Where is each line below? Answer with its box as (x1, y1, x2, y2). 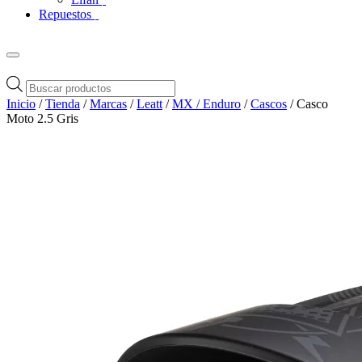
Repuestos (39, 6, 95, 21)
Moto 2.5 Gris (6, 111, 78, 125)
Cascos (250, 96, 287, 111)
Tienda (45, 96, 80, 111)
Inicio (6, 96, 36, 111)
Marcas (90, 96, 127, 111)
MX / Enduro (172, 96, 241, 111)
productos (25, 103, 75, 118)
